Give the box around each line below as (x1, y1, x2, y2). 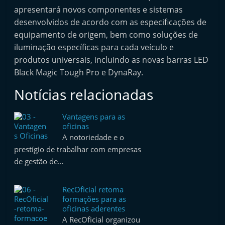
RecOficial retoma (62, 184, 124, 194)
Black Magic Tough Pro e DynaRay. (14, 67, 144, 78)
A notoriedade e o (62, 132, 125, 142)
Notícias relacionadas (14, 85, 154, 104)
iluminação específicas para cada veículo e (14, 42, 174, 53)
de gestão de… (14, 156, 64, 166)
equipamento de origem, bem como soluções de (14, 29, 198, 40)
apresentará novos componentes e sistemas (14, 4, 183, 15)
